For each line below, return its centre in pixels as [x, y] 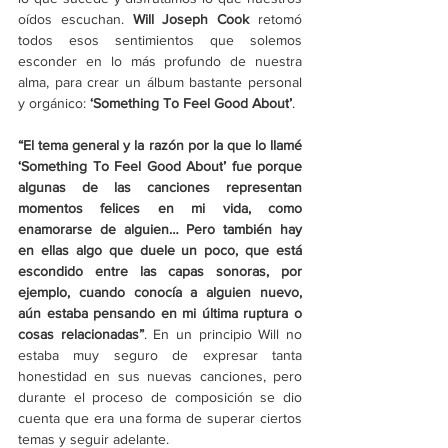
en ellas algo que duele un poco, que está [160, 250]
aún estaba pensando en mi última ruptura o [160, 313]
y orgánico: [52, 103]
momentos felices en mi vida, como [160, 208]
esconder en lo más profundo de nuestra [160, 61]
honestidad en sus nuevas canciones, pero [160, 376]
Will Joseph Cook [191, 19]
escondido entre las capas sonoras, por [160, 271]
